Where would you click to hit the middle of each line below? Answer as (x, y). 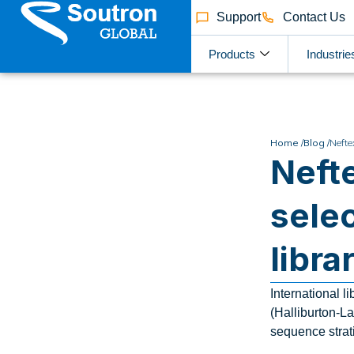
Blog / (317, 143)
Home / (287, 143)
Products (232, 54)
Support (239, 17)
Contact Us (314, 17)
